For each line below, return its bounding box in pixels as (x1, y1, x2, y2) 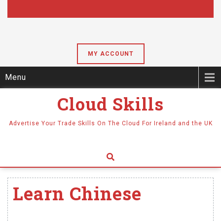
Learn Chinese (13, 182, 142, 205)
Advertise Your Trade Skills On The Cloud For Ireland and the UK (8, 120, 213, 127)
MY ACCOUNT (87, 50, 134, 57)
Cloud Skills (57, 92, 164, 115)
